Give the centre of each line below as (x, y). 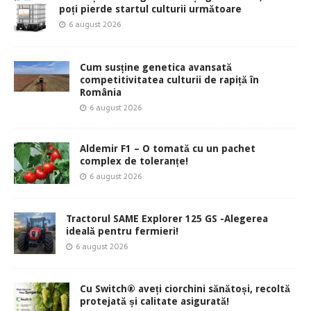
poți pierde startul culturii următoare (150, 9)
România (101, 92)
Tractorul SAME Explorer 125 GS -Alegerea (167, 218)
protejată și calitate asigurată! (154, 301)
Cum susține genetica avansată (156, 67)
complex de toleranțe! (134, 161)
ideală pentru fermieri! (122, 231)
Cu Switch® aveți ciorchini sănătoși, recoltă (185, 288)
